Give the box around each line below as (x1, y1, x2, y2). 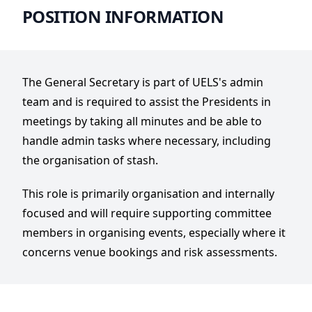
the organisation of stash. (22, 153, 158, 168)
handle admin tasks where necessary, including (22, 133, 271, 148)
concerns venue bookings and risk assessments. (22, 244, 277, 260)
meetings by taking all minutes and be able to (22, 114, 262, 129)
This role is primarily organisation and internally (22, 186, 274, 201)
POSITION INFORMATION (22, 5, 224, 28)
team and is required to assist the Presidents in (22, 94, 271, 109)
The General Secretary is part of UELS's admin (22, 75, 263, 90)
